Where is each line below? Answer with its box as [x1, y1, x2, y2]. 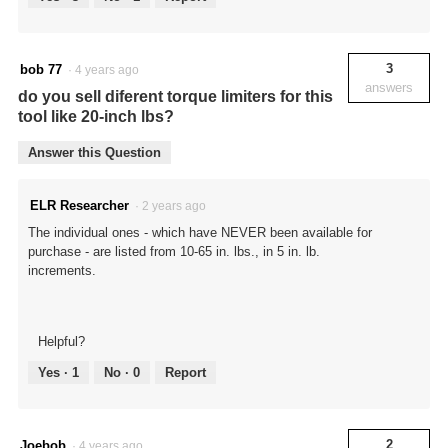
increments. [28, 263, 96, 279]
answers [365, 80, 413, 96]
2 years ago [142, 199, 212, 214]
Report [165, 365, 206, 381]
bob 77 [20, 62, 62, 78]
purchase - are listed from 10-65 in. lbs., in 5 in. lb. [28, 244, 320, 260]
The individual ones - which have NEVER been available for [28, 225, 372, 241]
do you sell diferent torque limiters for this [18, 88, 333, 106]
